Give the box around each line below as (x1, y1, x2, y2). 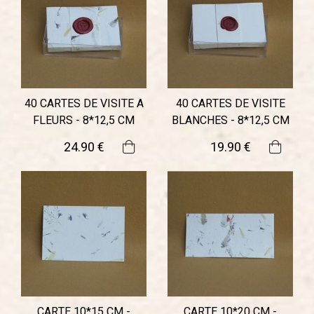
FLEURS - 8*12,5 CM (33, 112, 135, 129)
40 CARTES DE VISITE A (24, 95, 144, 112)
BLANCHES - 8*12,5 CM (171, 112, 289, 129)
